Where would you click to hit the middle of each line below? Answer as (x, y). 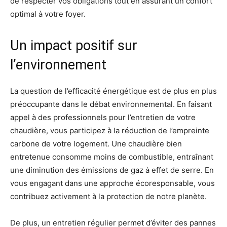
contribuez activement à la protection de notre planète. (108, 196)
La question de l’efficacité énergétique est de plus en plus (113, 91)
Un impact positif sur (74, 46)
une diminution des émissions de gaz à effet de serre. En (112, 170)
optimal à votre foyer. (48, 14)
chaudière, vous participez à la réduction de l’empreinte (110, 130)
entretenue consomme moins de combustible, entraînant (112, 157)
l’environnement (58, 65)
